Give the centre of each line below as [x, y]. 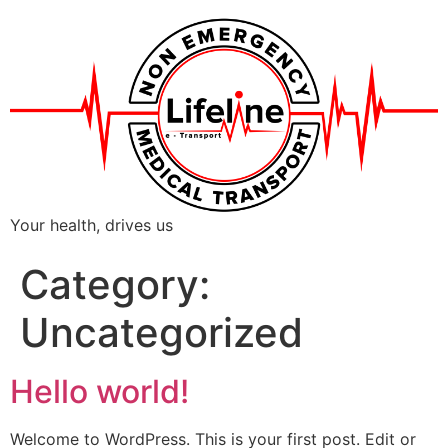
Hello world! [99, 391]
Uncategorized [161, 332]
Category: [115, 284]
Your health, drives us [91, 224]
